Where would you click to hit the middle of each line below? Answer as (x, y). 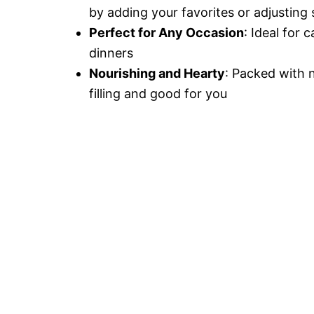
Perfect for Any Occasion (166, 33)
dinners (111, 53)
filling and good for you (158, 94)
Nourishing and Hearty (157, 73)
